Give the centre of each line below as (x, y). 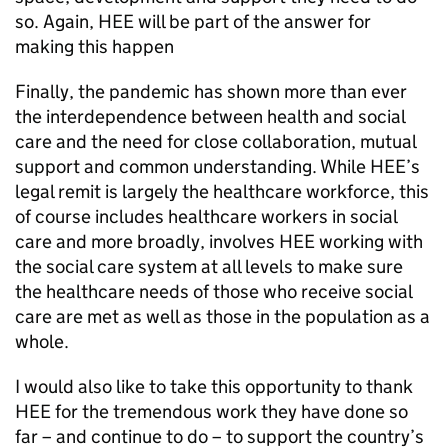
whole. (42, 341)
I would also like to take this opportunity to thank (214, 386)
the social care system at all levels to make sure (209, 266)
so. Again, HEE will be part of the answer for (193, 21)
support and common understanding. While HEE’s (217, 166)
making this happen (94, 46)
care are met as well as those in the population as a (222, 316)
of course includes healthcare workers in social (206, 216)
